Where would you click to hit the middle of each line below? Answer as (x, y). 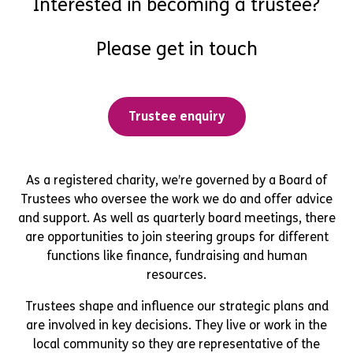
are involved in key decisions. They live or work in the (176, 325)
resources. (176, 274)
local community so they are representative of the (176, 344)
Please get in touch (176, 49)
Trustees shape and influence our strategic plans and (176, 306)
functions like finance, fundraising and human (176, 255)
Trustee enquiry (176, 116)
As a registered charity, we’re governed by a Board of (176, 180)
